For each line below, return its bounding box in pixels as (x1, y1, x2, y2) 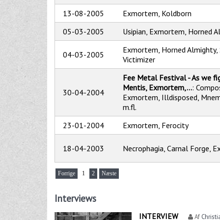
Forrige (58, 170, 75, 177)
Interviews (55, 192, 96, 205)
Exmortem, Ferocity (123, 120, 189, 131)
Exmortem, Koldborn (123, 8, 192, 19)
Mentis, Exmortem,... (123, 82, 192, 93)
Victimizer (123, 55, 155, 65)
